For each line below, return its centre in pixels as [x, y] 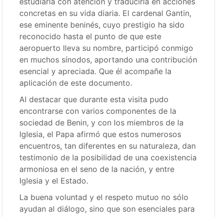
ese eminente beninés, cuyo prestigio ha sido [102, 25]
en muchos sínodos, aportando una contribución [108, 60]
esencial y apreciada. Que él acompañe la [96, 71]
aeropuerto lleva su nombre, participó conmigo [107, 48]
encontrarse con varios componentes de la [98, 111]
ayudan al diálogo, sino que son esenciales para [107, 209]
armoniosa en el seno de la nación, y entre [97, 169]
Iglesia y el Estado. [54, 181]
